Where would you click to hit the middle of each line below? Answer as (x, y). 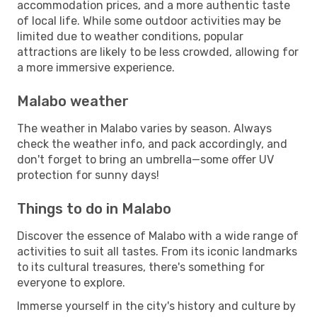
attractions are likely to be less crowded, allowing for (158, 52)
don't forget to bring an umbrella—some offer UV (145, 159)
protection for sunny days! (88, 175)
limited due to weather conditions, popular (130, 36)
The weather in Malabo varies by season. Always (144, 128)
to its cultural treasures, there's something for (141, 267)
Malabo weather (73, 101)
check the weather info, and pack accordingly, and (152, 144)
